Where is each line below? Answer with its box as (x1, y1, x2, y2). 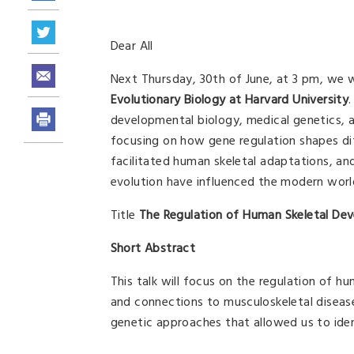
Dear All (110, 36, 153, 57)
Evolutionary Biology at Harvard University (110, 90, 349, 111)
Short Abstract (110, 239, 196, 259)
